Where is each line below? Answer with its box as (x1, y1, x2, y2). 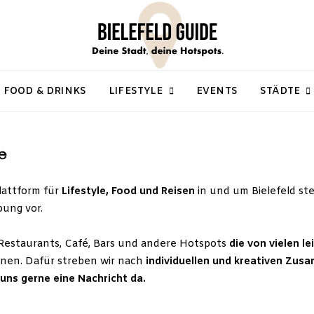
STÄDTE (259, 84, 300, 98)
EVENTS (196, 84, 238, 98)
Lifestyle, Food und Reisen (62, 185, 195, 198)
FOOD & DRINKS (3, 84, 87, 98)
